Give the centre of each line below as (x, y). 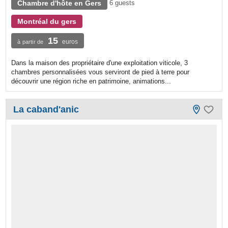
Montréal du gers (47, 21)
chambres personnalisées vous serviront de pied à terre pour (101, 72)
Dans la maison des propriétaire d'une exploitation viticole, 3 (100, 63)
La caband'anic (46, 109)
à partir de (31, 41)
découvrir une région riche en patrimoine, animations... (91, 81)
